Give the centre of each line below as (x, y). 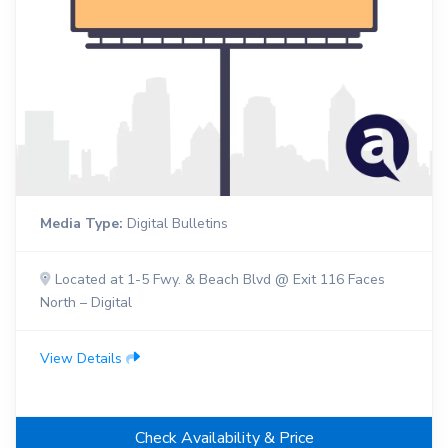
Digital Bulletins (175, 224)
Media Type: (81, 224)
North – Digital (86, 303)
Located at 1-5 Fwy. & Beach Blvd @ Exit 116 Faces (218, 280)
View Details (83, 359)
